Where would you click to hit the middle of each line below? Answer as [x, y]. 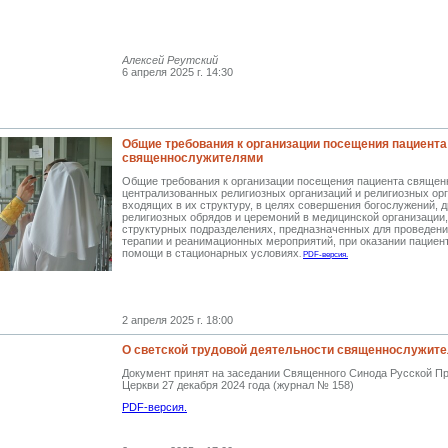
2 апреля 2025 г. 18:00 [177, 320]
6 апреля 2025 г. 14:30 [177, 72]
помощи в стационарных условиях [210, 253]
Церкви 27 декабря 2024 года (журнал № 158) [238, 385]
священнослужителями [192, 158]
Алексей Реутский [170, 60]
